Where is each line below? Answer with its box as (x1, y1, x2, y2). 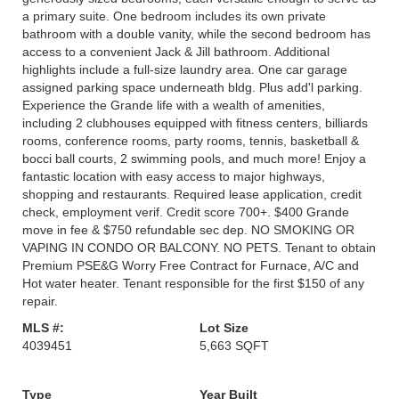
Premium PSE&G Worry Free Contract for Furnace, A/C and (22, 258, 359, 273)
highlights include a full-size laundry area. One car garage (22, 62, 347, 77)
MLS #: (22, 321, 64, 335)
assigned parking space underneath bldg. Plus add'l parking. (22, 80, 362, 94)
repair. (22, 294, 58, 308)
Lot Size (199, 321, 248, 335)
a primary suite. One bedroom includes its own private (22, 9, 326, 23)
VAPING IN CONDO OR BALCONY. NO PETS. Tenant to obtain (22, 240, 376, 255)
